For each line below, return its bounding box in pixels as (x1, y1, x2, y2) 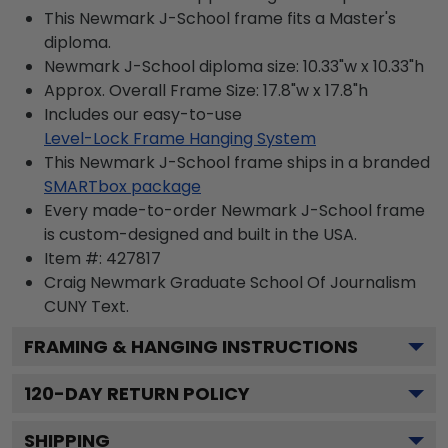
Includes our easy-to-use (44, 103, 242, 126)
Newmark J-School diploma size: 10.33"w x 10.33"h (44, 55, 424, 78)
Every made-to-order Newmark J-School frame (44, 199, 425, 222)
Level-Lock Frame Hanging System (44, 127, 316, 150)
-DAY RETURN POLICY (54, 381, 250, 406)
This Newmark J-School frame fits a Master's (44, 7, 396, 30)
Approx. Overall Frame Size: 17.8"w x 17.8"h (44, 79, 368, 102)
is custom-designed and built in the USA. (44, 223, 357, 246)
